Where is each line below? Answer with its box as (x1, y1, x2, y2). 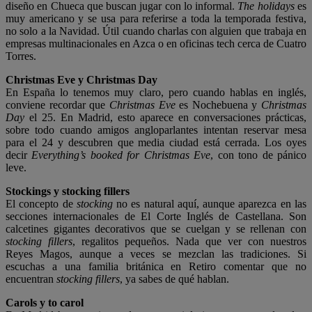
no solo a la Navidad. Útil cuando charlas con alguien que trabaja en (6, 25, 306, 38)
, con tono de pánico (210, 149, 307, 162)
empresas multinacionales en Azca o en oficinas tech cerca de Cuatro (6, 38, 306, 50)
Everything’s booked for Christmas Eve (31, 149, 211, 162)
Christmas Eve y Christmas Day (6, 74, 157, 86)
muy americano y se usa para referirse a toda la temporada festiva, (6, 13, 306, 25)
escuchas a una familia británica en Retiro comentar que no (6, 260, 306, 273)
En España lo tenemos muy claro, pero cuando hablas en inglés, (6, 86, 306, 99)
